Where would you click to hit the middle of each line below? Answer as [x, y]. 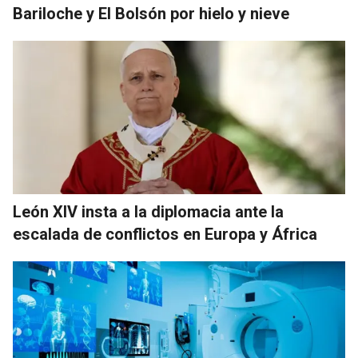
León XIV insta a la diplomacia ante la [148, 212]
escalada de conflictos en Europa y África [165, 235]
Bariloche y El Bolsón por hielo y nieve [151, 14]
